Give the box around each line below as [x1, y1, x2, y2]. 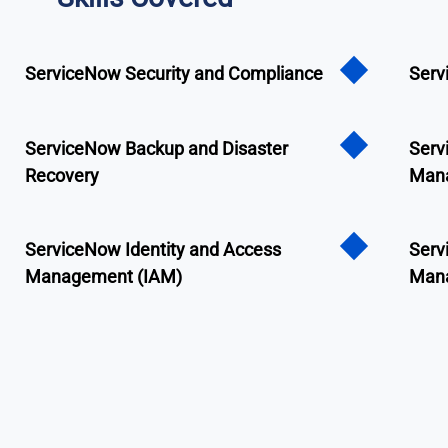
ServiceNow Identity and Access [25, 239, 282, 261]
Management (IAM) [25, 266, 183, 288]
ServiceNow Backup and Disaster [25, 137, 289, 159]
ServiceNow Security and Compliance [25, 63, 324, 85]
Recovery [25, 164, 100, 186]
